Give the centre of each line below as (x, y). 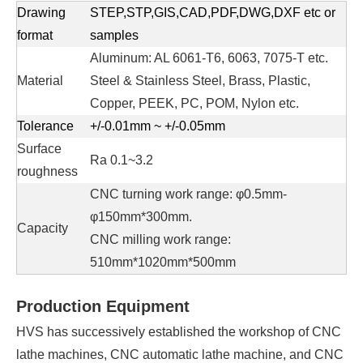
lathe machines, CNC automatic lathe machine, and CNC (180, 354)
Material (40, 81)
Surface (39, 149)
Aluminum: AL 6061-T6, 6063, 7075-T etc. (209, 58)
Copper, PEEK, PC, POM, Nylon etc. (194, 103)
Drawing (41, 13)
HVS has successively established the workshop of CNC (179, 332)
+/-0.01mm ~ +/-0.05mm (158, 126)
